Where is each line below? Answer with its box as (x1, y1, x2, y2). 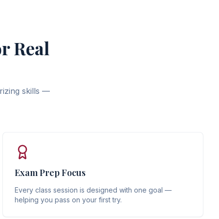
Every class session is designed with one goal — (15, 186, 172, 194)
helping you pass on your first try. (15, 196, 122, 204)
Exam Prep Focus (15, 167, 86, 178)
